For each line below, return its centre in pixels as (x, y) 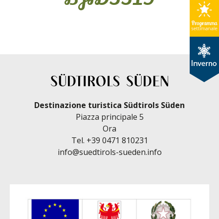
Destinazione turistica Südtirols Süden (109, 105)
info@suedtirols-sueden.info (109, 152)
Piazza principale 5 (109, 117)
